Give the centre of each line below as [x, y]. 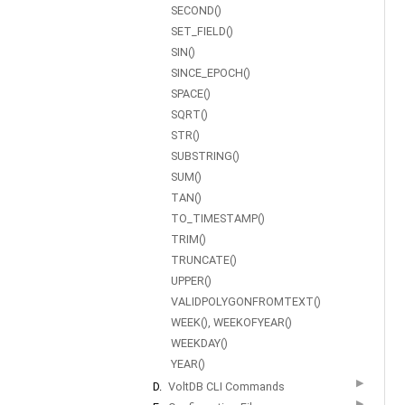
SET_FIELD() [202, 31]
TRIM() [188, 239]
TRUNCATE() [204, 260]
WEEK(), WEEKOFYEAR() [231, 322]
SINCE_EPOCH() [211, 73]
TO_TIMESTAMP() [218, 218]
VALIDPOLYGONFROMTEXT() [246, 301]
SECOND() [196, 10]
